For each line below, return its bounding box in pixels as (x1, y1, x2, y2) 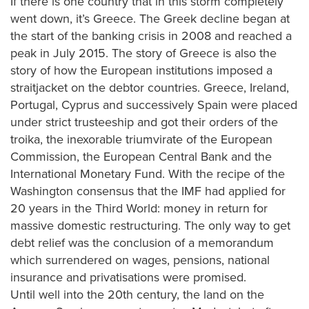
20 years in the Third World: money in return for (10, 201, 268, 216)
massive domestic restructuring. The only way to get (10, 218, 290, 233)
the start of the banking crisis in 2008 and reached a (10, 28, 292, 43)
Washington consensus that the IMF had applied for (10, 183, 286, 199)
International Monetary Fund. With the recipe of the (10, 166, 285, 181)
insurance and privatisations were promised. (10, 270, 246, 285)
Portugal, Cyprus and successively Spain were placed (10, 97, 297, 112)
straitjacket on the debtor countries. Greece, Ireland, (10, 80, 289, 95)
